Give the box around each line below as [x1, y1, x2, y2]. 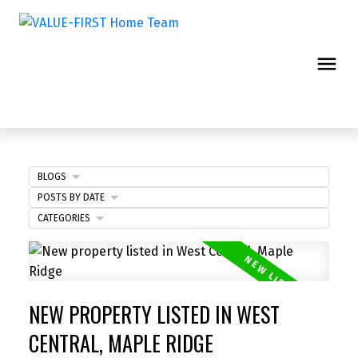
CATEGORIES [37, 212, 90, 224]
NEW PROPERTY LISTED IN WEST [28, 298, 280, 330]
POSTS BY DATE [37, 191, 105, 203]
